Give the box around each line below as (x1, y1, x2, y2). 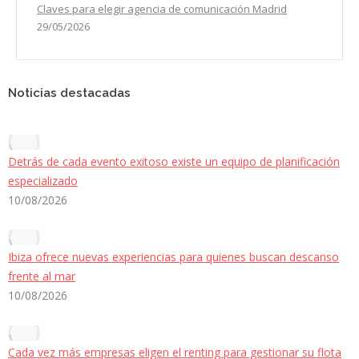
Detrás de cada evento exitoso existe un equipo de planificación (8, 154, 340, 170)
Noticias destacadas (8, 86, 131, 101)
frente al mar (8, 268, 75, 284)
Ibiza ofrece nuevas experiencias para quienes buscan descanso (8, 249, 339, 265)
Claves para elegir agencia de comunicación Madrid (37, 2, 287, 17)
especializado (8, 173, 78, 189)
